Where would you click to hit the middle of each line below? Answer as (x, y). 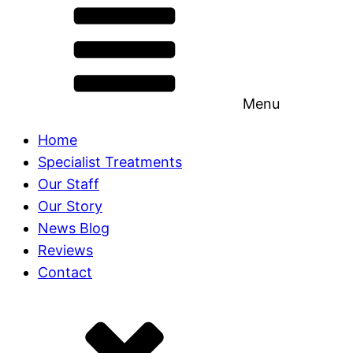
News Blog (74, 228)
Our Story (70, 206)
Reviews (65, 250)
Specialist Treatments (110, 162)
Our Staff (69, 184)
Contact (65, 272)
